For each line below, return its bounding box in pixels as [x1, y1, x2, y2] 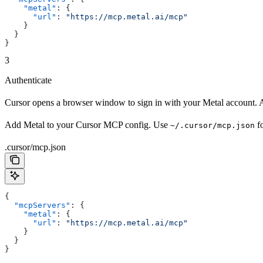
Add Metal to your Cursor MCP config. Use [5, 119, 170, 130]
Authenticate [5, 75, 52, 85]
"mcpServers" [5, 200, 70, 210]
